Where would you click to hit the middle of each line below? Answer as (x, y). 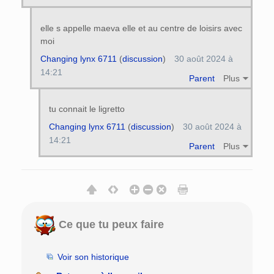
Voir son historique (93, 257)
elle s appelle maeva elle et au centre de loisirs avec (141, 28)
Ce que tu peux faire (110, 224)
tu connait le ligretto (87, 109)
